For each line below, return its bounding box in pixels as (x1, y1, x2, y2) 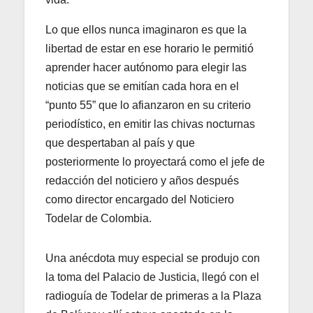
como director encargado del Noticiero (45, 194, 234, 206)
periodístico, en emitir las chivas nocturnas (45, 118, 255, 131)
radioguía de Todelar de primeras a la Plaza (45, 290, 261, 303)
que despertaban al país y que (45, 137, 195, 150)
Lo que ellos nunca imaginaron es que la (45, 24, 247, 36)
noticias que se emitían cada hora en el (45, 80, 239, 93)
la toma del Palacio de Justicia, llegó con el (45, 271, 259, 284)
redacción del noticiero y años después (45, 175, 239, 187)
